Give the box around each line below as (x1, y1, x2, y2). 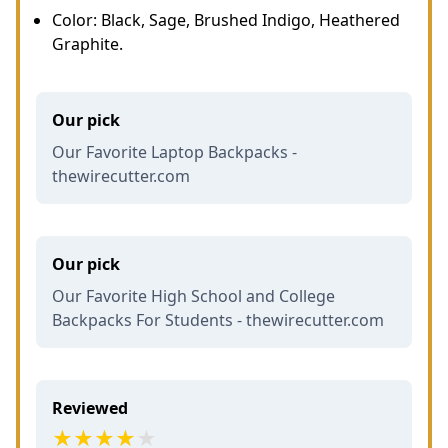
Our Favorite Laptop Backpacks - (52, 141, 297, 163)
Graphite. (52, 33, 123, 55)
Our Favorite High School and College (52, 285, 335, 307)
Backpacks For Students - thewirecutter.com (52, 309, 384, 331)
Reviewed (52, 397, 128, 419)
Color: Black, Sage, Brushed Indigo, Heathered (52, 9, 400, 31)
